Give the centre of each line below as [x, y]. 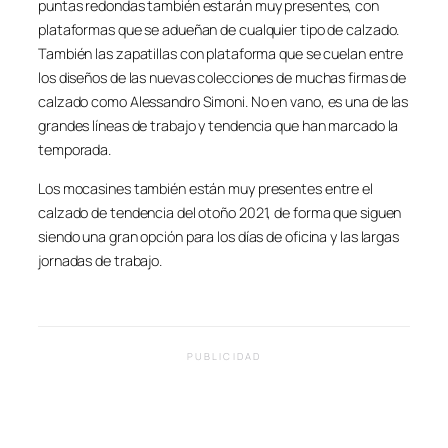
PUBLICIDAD [224, 356]
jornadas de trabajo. [100, 260]
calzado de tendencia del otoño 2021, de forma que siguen [220, 212]
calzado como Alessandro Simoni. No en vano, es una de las [223, 102]
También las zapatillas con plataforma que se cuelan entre [221, 54]
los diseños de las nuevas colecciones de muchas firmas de [222, 78]
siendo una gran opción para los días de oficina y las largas [218, 236]
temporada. [75, 150]
